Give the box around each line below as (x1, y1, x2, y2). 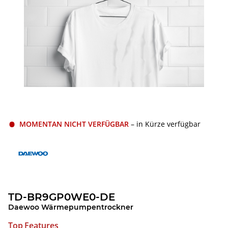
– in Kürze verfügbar (131, 119, 201, 129)
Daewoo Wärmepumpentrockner (8, 202, 133, 212)
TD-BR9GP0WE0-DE (8, 190, 115, 203)
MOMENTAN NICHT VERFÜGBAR (19, 119, 129, 129)
